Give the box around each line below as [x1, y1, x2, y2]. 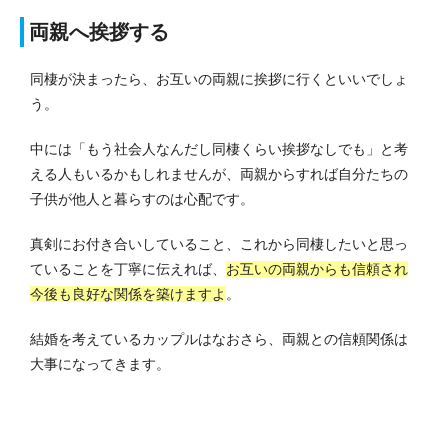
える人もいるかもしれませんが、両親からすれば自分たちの [30, 165, 408, 182]
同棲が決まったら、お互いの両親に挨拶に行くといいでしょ [30, 70, 408, 87]
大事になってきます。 [30, 355, 170, 372]
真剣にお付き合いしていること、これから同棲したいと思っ [30, 235, 408, 252]
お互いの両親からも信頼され [226, 260, 408, 277]
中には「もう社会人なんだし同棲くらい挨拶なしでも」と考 [30, 140, 408, 157]
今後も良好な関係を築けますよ [30, 285, 226, 302]
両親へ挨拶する [29, 20, 169, 43]
